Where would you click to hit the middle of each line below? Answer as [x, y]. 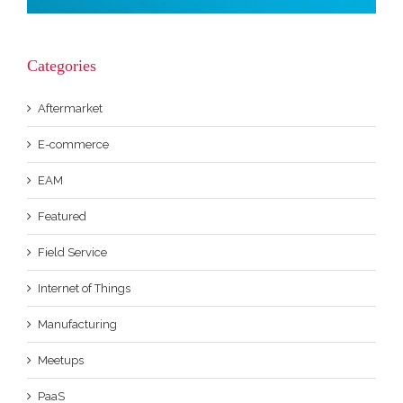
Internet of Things [84, 288]
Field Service [72, 252]
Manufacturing [77, 324]
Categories [62, 65]
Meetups [61, 360]
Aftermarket [70, 108]
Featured [62, 216]
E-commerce [73, 144]
